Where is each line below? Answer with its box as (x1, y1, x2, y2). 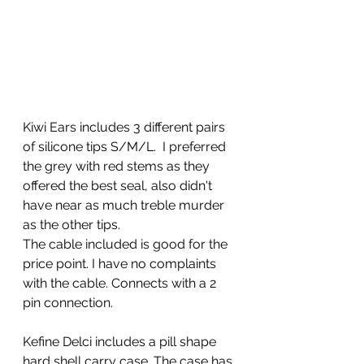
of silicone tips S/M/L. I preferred (23, 138, 229, 154)
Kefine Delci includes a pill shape (23, 333, 219, 349)
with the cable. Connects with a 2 (23, 275, 219, 291)
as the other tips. (23, 216, 123, 232)
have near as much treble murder (23, 197, 227, 213)
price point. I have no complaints (23, 255, 219, 271)
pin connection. (23, 294, 116, 310)
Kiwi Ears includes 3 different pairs (23, 119, 228, 135)
